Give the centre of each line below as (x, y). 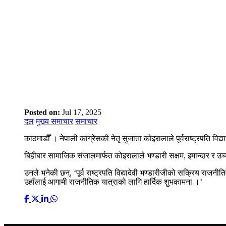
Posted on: (43, 112)
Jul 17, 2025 (82, 112)
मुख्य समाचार (54, 121)
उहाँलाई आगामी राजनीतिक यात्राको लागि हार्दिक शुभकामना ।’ (113, 182)
